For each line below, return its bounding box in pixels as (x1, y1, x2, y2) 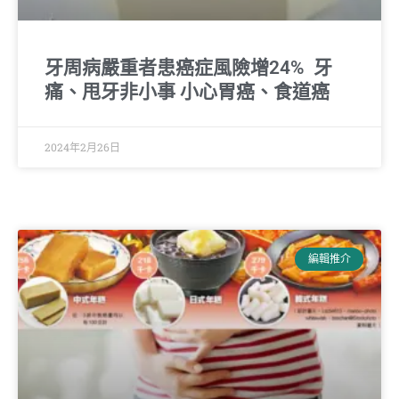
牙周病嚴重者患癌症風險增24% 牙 (45, 56, 332, 78)
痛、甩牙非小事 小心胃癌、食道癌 (45, 80, 330, 102)
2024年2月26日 (45, 139, 120, 154)
